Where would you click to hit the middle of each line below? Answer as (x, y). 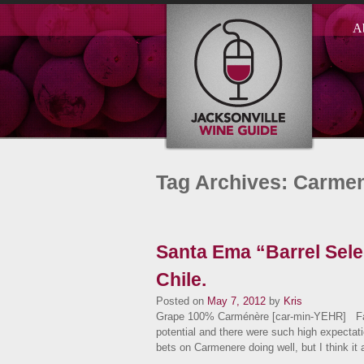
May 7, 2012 (236, 301)
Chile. (181, 279)
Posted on (180, 301)
